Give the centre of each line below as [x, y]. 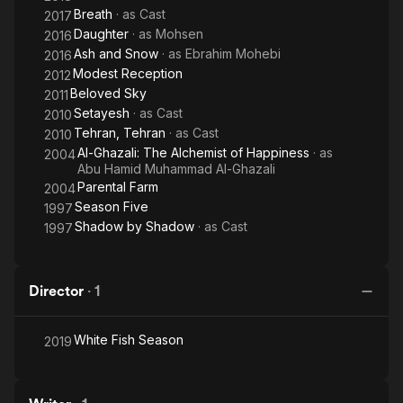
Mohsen [179, 34]
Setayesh [102, 113]
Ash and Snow [116, 54]
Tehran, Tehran [120, 133]
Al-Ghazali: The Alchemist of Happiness [193, 152]
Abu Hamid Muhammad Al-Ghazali [176, 169]
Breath [93, 14]
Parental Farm [118, 187]
